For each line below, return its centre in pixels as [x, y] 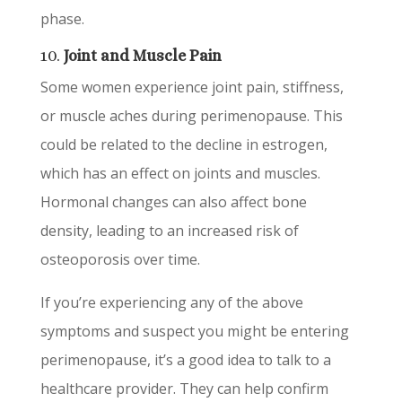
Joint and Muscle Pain [142, 56]
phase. [62, 19]
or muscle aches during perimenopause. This [191, 116]
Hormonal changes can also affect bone [173, 202]
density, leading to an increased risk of [169, 231]
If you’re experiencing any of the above [171, 302]
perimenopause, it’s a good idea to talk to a [185, 360]
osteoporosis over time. [120, 259]
